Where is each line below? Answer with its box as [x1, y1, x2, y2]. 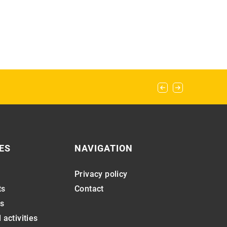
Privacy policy [74, 169, 128, 179]
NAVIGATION [74, 143, 133, 154]
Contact [74, 184, 104, 194]
